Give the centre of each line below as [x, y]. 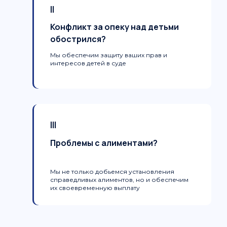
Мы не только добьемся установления [112, 172]
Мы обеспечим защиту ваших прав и [109, 55]
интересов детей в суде [88, 63]
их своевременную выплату [95, 188]
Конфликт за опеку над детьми [115, 27]
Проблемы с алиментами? [104, 143]
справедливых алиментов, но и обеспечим [119, 180]
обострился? [78, 39]
